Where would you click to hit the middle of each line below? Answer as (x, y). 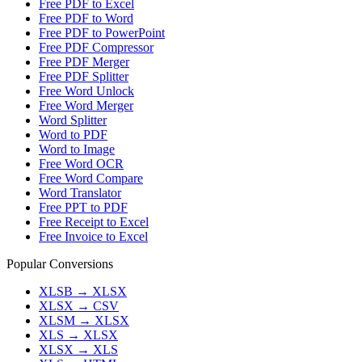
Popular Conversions (60, 264)
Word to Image (77, 149)
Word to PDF (73, 135)
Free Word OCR (81, 164)
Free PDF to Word (86, 19)
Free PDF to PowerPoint (102, 33)
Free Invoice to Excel (93, 237)
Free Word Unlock (86, 91)
